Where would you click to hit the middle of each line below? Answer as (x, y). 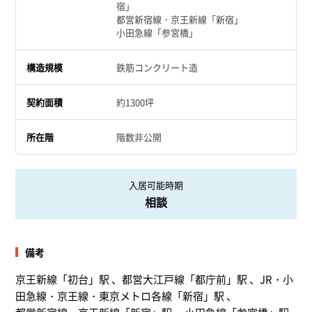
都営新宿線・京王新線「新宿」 (180, 19)
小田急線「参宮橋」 (157, 32)
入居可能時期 (156, 185)
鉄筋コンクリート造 (157, 67)
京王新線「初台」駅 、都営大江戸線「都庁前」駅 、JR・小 (155, 279)
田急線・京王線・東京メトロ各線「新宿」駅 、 (126, 296)
